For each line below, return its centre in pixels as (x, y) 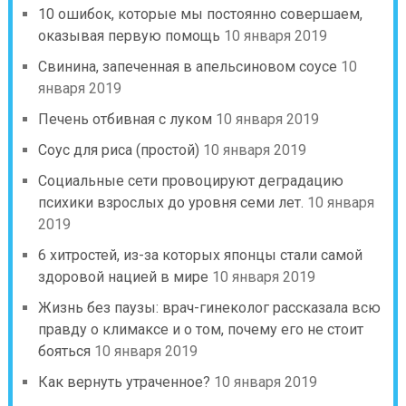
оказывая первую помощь (129, 35)
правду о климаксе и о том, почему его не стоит (200, 329)
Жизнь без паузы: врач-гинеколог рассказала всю (209, 307)
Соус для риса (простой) (118, 150)
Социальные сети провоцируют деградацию (190, 180)
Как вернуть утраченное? (124, 382)
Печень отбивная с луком (125, 119)
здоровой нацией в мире (123, 276)
